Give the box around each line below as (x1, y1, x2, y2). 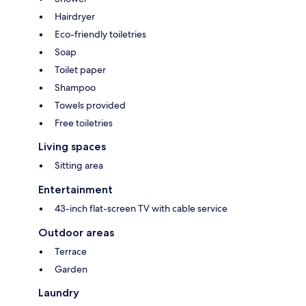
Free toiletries (55, 117, 113, 130)
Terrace (55, 245, 87, 258)
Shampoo (55, 81, 96, 94)
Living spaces (38, 140, 106, 154)
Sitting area (55, 159, 103, 172)
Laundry (38, 286, 79, 300)
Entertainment (38, 183, 113, 197)
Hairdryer (55, 10, 95, 23)
